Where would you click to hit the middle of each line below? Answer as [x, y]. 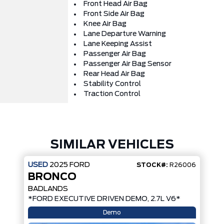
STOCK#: [152, 165]
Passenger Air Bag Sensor [127, 64]
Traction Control [112, 94]
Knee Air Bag [105, 24]
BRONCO [52, 177]
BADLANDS [48, 189]
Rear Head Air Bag [114, 74]
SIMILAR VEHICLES [112, 145]
